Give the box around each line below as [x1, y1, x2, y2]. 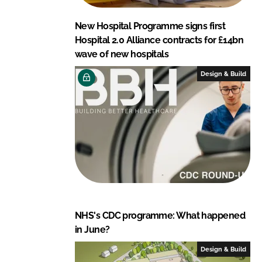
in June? [75, 223, 110, 235]
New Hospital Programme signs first [75, 20, 225, 32]
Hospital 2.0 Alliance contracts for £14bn [75, 34, 244, 46]
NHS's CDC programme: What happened [75, 209, 245, 221]
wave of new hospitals [75, 48, 169, 60]
